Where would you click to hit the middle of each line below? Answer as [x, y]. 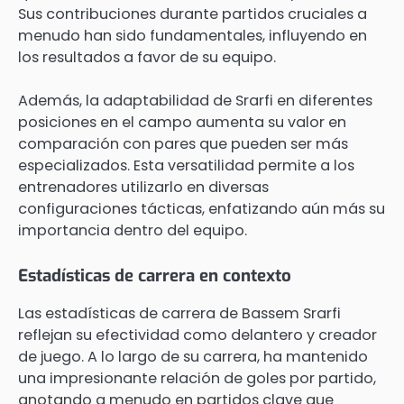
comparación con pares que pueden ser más [183, 144]
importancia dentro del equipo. [133, 231]
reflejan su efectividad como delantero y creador [197, 335]
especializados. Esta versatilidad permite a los [186, 166]
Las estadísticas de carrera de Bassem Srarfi [179, 314]
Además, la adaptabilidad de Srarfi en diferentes [195, 101]
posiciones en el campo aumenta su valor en [182, 123]
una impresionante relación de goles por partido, [197, 379]
